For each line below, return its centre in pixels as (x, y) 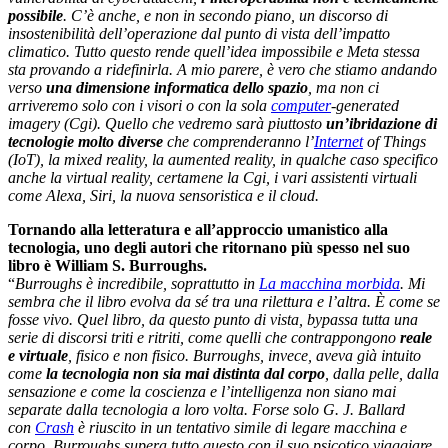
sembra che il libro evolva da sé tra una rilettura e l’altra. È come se (224, 301)
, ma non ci (343, 87)
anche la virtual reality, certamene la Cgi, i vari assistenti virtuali (212, 177)
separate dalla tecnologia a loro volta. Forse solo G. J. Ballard (206, 409)
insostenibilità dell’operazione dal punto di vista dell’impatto (199, 33)
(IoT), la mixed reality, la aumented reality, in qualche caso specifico (223, 159)
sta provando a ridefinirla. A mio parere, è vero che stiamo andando (222, 69)
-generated (365, 105)
